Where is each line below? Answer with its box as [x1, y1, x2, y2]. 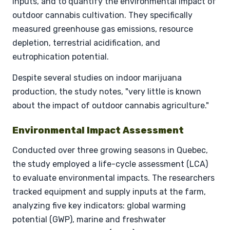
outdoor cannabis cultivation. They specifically [12, 10, 193, 20]
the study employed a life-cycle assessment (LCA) [12, 159, 208, 169]
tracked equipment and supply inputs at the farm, [12, 186, 206, 197]
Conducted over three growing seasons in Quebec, [12, 145, 208, 155]
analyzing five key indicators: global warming [12, 200, 186, 210]
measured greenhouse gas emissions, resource [12, 24, 193, 34]
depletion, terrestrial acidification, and [12, 37, 160, 48]
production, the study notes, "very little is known [12, 86, 201, 97]
